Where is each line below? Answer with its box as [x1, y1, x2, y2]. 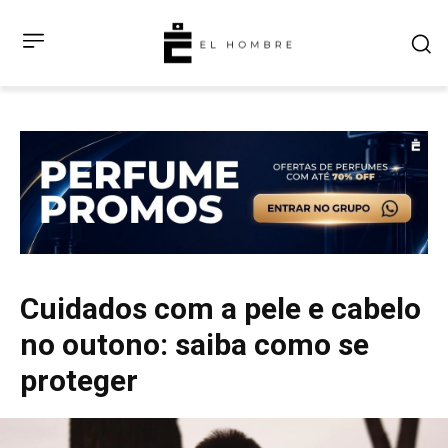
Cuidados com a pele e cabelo [20, 290, 421, 326]
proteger [20, 362, 138, 398]
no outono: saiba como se [20, 326, 369, 362]
